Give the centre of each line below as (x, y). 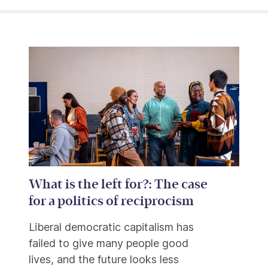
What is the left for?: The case (118, 185)
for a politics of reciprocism (111, 201)
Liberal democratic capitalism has (111, 227)
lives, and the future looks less (104, 260)
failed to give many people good (109, 243)
